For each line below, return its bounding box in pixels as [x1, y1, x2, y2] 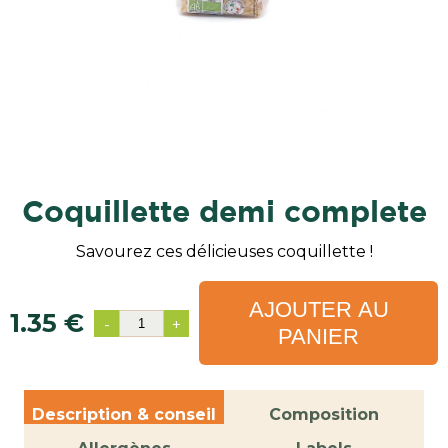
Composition [269, 405, 379, 425]
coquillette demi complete [43, 194, 427, 228]
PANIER [278, 324, 359, 350]
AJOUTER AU [248, 297, 389, 323]
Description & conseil [32, 405, 216, 425]
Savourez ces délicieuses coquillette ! [75, 242, 373, 262]
